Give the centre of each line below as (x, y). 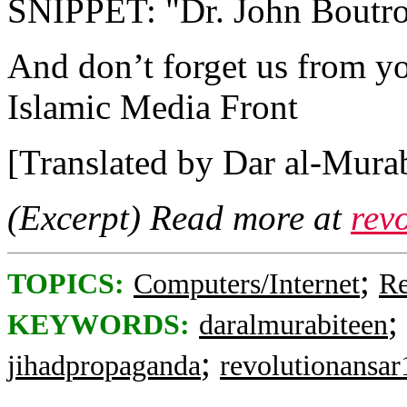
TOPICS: (66, 284)
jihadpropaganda (104, 366)
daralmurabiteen (293, 325)
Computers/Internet (247, 284)
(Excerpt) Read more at (179, 218)
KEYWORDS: (99, 325)
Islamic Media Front (153, 107)
